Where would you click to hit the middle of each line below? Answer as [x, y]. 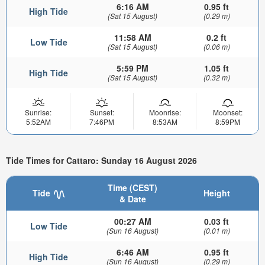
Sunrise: [38, 112]
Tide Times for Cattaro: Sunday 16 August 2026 [101, 160]
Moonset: [227, 112]
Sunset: [102, 112]
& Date [132, 199]
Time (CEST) [132, 188]
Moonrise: [165, 112]
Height [216, 193]
